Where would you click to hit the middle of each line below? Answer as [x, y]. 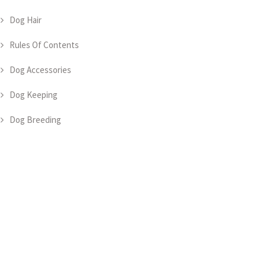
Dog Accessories [40, 70]
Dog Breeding [35, 120]
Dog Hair [26, 20]
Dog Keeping [34, 95]
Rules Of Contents [44, 45]
